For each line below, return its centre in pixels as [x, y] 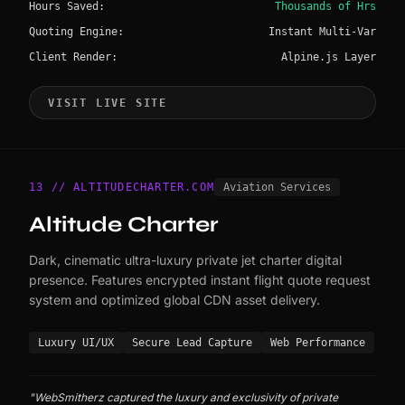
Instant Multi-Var [322, 32]
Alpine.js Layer [329, 57]
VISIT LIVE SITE [108, 103]
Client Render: [73, 57]
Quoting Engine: [76, 32]
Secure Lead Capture [192, 343]
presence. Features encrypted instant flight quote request [200, 280]
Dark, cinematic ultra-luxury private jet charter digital [185, 260]
